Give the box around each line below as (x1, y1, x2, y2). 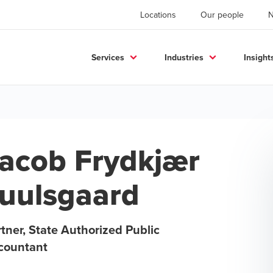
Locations (140, 9, 176, 21)
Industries (165, 51, 204, 63)
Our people (200, 9, 244, 21)
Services (91, 51, 124, 63)
